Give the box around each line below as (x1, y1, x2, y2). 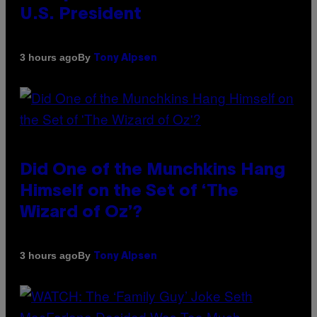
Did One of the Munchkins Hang (20, 162, 285, 178)
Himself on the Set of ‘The (20, 183, 238, 200)
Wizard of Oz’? (20, 204, 142, 221)
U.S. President (20, 6, 142, 23)
